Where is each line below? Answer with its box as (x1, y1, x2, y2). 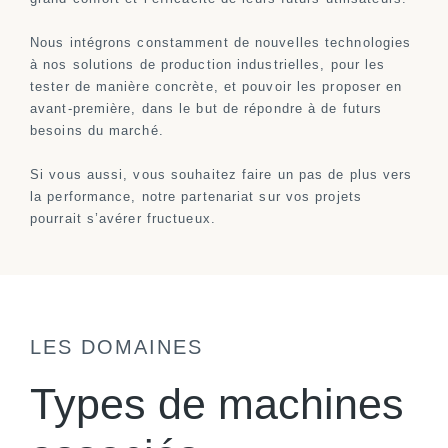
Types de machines (30, 380, 404, 429)
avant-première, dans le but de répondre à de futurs (30, 101, 383, 117)
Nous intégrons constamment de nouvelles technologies (30, 35, 412, 51)
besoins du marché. (30, 123, 169, 139)
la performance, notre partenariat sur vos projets (30, 189, 362, 205)
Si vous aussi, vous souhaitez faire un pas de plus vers (30, 167, 413, 183)
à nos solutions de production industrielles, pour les (30, 57, 386, 73)
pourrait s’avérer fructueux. (30, 211, 221, 227)
